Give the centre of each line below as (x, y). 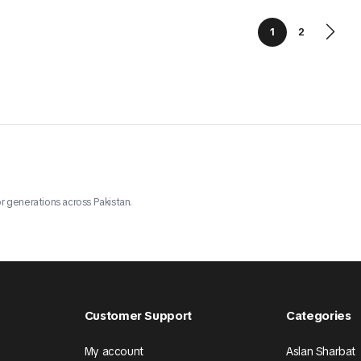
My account (114, 352)
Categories (319, 316)
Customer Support (138, 316)
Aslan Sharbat (321, 352)
